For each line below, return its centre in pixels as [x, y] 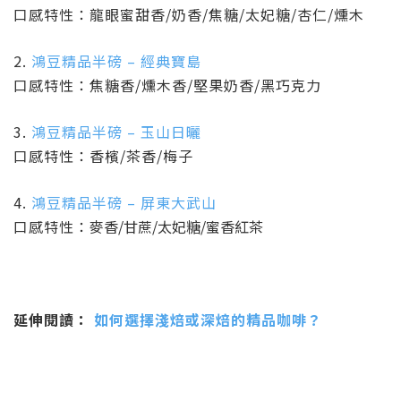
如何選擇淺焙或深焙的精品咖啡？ [208, 320]
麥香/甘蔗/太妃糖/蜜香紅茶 [176, 227]
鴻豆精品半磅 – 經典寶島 [116, 61]
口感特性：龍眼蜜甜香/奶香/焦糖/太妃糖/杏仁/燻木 [189, 15]
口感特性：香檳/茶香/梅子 [103, 156]
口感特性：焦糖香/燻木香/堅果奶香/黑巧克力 [167, 85]
